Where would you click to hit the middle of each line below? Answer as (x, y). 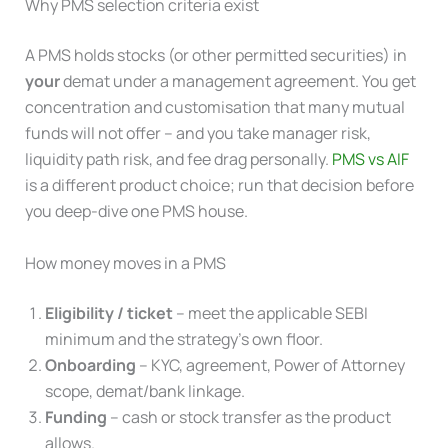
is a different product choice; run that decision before (219, 184)
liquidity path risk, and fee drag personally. (178, 158)
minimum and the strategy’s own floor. (183, 338)
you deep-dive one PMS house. (136, 210)
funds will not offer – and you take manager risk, (197, 132)
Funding (75, 416)
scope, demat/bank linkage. (144, 390)
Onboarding (90, 364)
